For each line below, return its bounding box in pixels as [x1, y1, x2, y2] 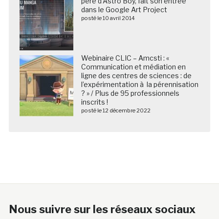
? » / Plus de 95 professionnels [81, 88, 179, 97]
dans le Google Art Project [81, 5, 167, 14]
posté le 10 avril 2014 [81, 14, 135, 22]
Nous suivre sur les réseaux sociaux [8, 202, 196, 216]
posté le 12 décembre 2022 [81, 107, 151, 114]
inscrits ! [81, 97, 108, 106]
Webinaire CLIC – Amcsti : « [81, 53, 169, 62]
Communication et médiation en [81, 62, 186, 71]
